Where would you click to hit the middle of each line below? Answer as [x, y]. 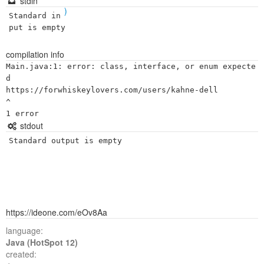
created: [21, 254]
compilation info [35, 54]
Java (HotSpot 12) [42, 242]
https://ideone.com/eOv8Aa [57, 212]
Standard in [35, 16]
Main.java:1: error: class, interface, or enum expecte [131, 66]
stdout [30, 126]
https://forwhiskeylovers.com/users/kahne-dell [112, 90]
